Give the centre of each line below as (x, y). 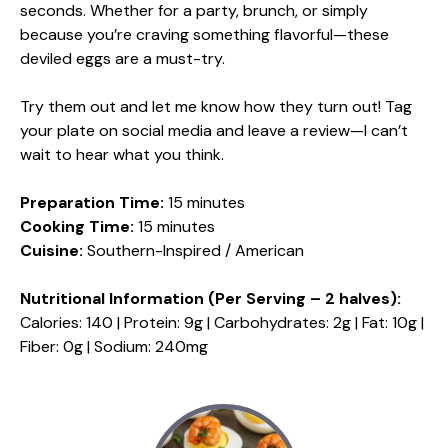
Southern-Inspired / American (193, 250)
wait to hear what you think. (122, 154)
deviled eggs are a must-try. (122, 58)
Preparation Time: (92, 202)
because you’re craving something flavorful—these (204, 34)
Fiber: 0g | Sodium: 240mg (114, 346)
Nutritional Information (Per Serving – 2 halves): (210, 298)
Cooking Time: (77, 226)
